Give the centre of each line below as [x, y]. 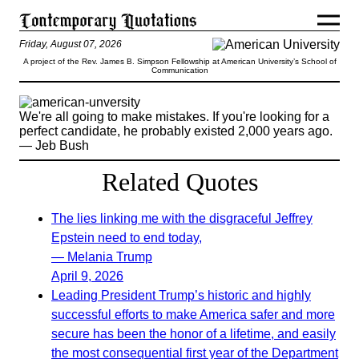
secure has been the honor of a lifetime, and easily [194, 334]
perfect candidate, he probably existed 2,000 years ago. [176, 131]
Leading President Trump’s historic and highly [181, 295]
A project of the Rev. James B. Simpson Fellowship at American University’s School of [179, 61]
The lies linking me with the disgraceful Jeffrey [182, 218]
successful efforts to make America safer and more [193, 315]
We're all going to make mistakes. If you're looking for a [174, 117]
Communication [179, 70]
